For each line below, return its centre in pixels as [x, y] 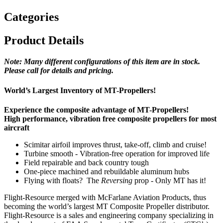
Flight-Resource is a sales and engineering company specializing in [109, 215]
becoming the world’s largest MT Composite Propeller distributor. [107, 206]
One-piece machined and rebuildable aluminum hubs [107, 171]
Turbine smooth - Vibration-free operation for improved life [117, 153]
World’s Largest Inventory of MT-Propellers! [80, 90]
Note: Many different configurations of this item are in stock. [102, 62]
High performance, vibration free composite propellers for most [110, 118]
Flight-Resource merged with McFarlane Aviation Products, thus [105, 197]
